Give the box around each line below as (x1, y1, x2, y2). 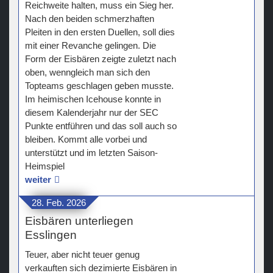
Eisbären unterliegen (25, 214, 133, 228)
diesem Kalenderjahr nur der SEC (25, 107, 158, 118)
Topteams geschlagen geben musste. (25, 80, 174, 91)
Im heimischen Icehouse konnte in (25, 94, 161, 105)
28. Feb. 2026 (32, 197, 86, 208)
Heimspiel (25, 161, 65, 172)
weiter (25, 174, 51, 185)
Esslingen (25, 229, 77, 242)
